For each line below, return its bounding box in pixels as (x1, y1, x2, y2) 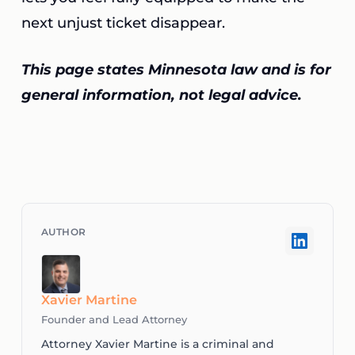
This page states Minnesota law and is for (21, 61, 331, 78)
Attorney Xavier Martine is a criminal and (40, 337, 274, 351)
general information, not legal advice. (21, 86, 302, 104)
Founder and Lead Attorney (40, 313, 187, 326)
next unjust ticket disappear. (21, 14, 225, 32)
